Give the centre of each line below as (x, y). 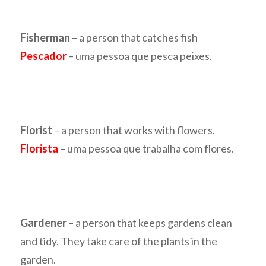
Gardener (44, 223)
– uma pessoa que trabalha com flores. (146, 149)
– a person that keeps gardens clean (150, 223)
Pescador (44, 56)
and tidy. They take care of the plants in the (119, 241)
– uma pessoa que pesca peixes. (140, 56)
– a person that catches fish (134, 38)
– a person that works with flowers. (134, 130)
